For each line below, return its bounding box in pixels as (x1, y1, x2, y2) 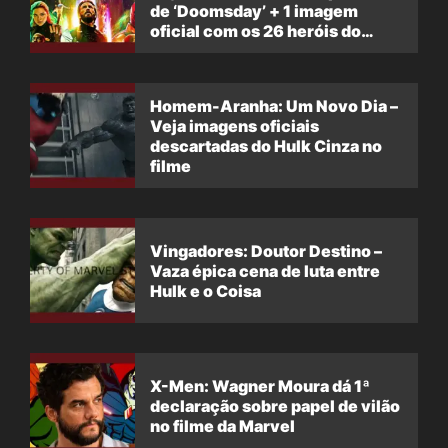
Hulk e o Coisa (150, 280, 261, 301)
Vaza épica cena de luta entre (150, 260, 380, 281)
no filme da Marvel (150, 415, 295, 436)
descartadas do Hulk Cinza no (150, 135, 382, 156)
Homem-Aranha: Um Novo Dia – (150, 95, 398, 116)
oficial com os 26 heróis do (150, 20, 361, 41)
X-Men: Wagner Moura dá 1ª (150, 375, 370, 396)
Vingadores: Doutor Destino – (150, 240, 382, 261)
